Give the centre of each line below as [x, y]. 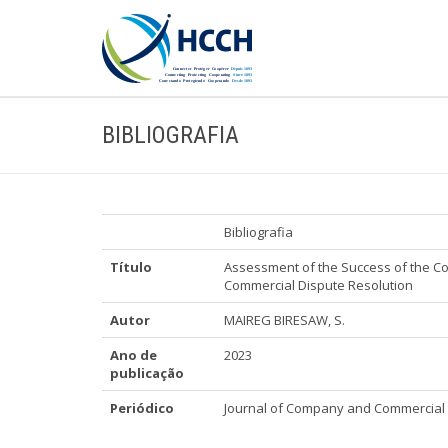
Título [131, 267]
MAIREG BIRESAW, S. [284, 320]
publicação [147, 373]
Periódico [142, 408]
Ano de [133, 355]
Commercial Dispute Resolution [318, 285]
